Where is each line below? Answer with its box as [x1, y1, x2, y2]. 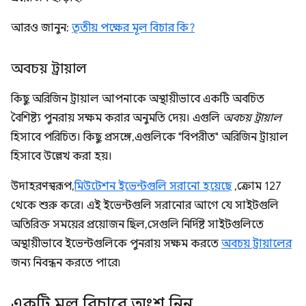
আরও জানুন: [11, 21, 72, 35]
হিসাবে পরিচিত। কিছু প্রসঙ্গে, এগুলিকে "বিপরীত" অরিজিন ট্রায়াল [11, 130, 288, 144]
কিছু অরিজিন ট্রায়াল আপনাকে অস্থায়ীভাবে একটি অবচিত [11, 92, 264, 106]
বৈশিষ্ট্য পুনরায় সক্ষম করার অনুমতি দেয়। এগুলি [11, 111, 223, 125]
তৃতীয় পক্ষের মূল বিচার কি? [72, 21, 195, 35]
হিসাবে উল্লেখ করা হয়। [11, 150, 112, 163]
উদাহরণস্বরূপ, [11, 180, 74, 193]
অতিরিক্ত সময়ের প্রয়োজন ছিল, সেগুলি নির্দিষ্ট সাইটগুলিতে [11, 218, 264, 232]
